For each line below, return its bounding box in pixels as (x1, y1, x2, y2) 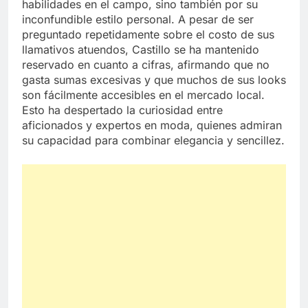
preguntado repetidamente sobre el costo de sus (22, 27, 274, 41)
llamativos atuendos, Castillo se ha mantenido (22, 42, 259, 56)
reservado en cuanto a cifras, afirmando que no (22, 57, 269, 71)
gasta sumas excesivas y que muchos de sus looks (22, 72, 286, 87)
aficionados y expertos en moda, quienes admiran (22, 118, 282, 132)
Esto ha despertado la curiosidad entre (22, 102, 223, 117)
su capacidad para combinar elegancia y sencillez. (22, 133, 285, 147)
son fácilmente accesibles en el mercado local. (22, 87, 265, 102)
